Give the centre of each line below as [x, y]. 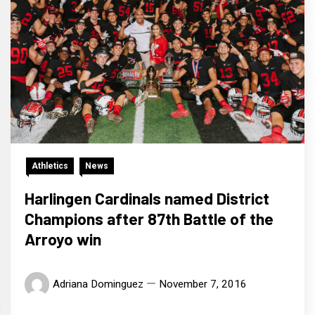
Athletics [50, 166]
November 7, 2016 [203, 284]
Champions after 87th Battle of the [149, 219]
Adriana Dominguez [98, 284]
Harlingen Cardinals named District [147, 199]
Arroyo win [63, 239]
